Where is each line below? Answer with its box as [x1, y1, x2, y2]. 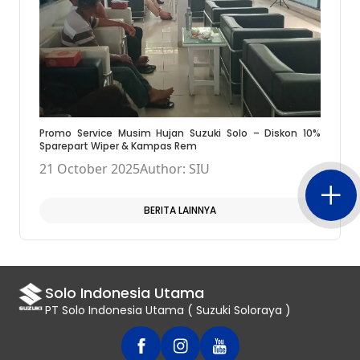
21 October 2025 [39, 160, 140, 178]
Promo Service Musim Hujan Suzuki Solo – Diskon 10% [39, 126, 321, 141]
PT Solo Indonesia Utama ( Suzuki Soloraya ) [45, 302, 292, 319]
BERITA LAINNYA [144, 203, 216, 218]
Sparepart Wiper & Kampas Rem [39, 139, 197, 153]
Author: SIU [140, 160, 210, 178]
